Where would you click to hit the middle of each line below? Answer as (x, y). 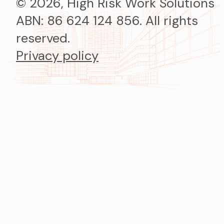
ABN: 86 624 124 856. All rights (107, 20)
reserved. (43, 38)
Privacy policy (57, 55)
